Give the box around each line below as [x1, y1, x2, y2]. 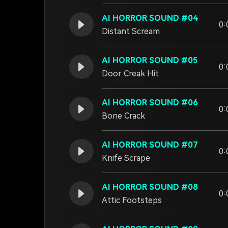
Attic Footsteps [102, 195, 162, 205]
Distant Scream [102, 26, 160, 36]
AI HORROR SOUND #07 [102, 140, 198, 150]
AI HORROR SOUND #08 [102, 182, 198, 192]
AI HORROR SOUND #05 [102, 55, 198, 65]
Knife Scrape [102, 153, 150, 163]
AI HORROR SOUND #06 [102, 98, 198, 107]
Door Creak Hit [102, 69, 159, 78]
